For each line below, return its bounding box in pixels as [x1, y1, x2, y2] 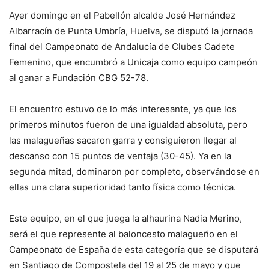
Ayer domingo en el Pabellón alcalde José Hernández [9, 9, 235, 21]
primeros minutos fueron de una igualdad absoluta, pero [9, 118, 247, 130]
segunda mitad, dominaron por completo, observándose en [9, 165, 259, 177]
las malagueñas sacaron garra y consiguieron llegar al [9, 134, 237, 146]
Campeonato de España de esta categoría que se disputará [9, 243, 258, 255]
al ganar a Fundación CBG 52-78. [9, 71, 148, 83]
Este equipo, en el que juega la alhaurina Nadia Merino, [9, 212, 242, 224]
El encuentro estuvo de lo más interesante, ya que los [9, 103, 237, 115]
